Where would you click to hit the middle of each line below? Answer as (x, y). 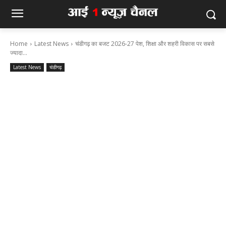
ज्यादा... (19, 53)
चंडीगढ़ (55, 67)
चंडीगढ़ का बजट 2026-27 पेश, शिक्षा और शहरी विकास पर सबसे (145, 44)
